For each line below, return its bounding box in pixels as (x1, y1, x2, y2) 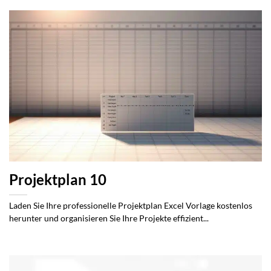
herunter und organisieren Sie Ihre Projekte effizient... (9, 213, 209, 223)
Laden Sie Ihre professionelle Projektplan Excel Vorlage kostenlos (9, 200, 252, 211)
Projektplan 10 (9, 171, 106, 188)
